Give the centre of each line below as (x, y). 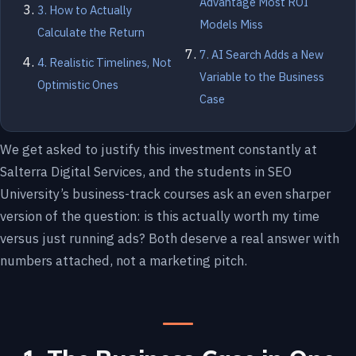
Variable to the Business (262, 77)
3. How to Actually (85, 10)
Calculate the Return (91, 32)
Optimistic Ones (78, 85)
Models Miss (231, 24)
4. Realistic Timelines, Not (104, 62)
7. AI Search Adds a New (261, 54)
